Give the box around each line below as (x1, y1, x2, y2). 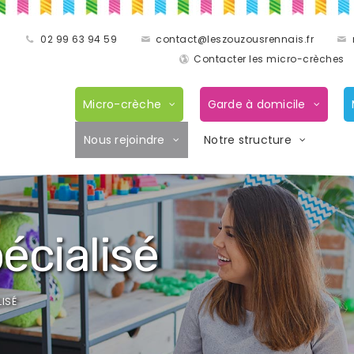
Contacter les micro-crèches (194, 52, 345, 66)
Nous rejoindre (84, 132, 165, 148)
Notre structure (204, 132, 292, 148)
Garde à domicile (207, 96, 306, 112)
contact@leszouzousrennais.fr (156, 32, 314, 46)
